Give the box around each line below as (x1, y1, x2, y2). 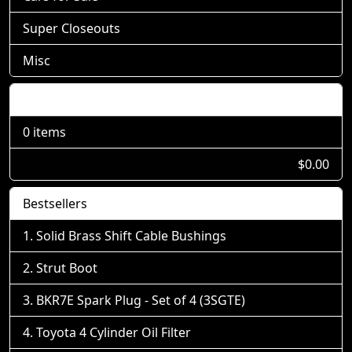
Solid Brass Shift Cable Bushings (36, 226, 226, 244)
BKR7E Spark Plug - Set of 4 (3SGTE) (36, 291, 245, 309)
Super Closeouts (23, 19, 120, 37)
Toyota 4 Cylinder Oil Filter (36, 323, 191, 341)
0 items (23, 123, 66, 141)
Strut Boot (36, 258, 97, 277)
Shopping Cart (23, 90, 108, 108)
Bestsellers (23, 194, 87, 212)
